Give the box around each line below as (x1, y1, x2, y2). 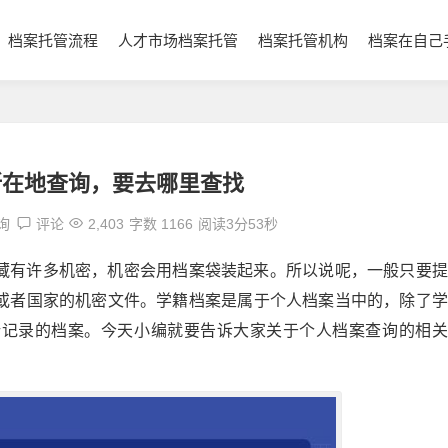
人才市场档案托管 (118, 32, 238, 49)
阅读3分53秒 (198, 216, 279, 232)
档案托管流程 (8, 32, 98, 49)
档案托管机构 (258, 32, 348, 49)
